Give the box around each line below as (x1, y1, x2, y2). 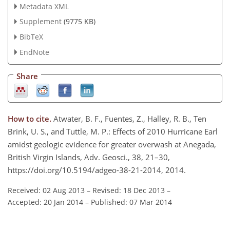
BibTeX (19, 32, 43, 42)
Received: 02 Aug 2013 (8, 185, 85, 196)
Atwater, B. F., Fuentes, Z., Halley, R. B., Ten (53, 113, 206, 124)
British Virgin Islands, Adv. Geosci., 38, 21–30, (8, 152, 170, 163)
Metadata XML (19, 1, 69, 11)
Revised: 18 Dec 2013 (92, 185, 165, 196)
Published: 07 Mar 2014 (91, 197, 172, 207)
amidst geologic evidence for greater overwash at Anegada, (8, 139, 216, 150)
